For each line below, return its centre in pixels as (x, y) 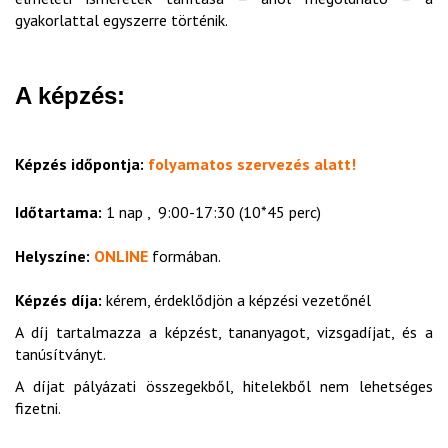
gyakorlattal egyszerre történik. (123, 20)
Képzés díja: (58, 300)
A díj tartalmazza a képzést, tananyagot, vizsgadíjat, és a (224, 332)
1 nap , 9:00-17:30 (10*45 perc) (211, 212)
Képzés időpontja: (79, 164)
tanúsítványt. (60, 354)
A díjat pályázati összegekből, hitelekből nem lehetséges (224, 386)
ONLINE (121, 256)
